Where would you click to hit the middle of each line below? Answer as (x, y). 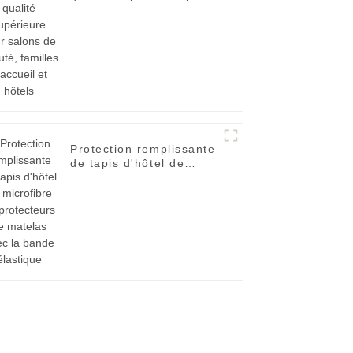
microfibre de (111, 178)
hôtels (89, 37)
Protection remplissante (143, 149)
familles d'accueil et (132, 23)
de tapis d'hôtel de (128, 163)
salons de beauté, (125, 9)
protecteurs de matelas (141, 192)
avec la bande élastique (143, 206)
